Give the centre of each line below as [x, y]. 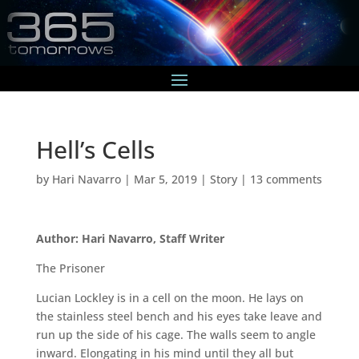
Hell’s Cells [95, 149]
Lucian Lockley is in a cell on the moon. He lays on [169, 297]
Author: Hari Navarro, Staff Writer [130, 238]
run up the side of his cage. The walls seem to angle [175, 334]
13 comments [286, 179]
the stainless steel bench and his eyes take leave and [179, 316]
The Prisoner [70, 268]
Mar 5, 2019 [165, 179]
